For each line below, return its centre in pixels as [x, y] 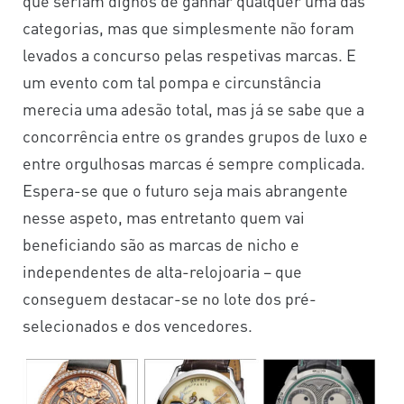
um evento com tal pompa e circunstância [172, 81]
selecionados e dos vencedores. [138, 325]
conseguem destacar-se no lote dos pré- [170, 298]
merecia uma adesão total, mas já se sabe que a [193, 108]
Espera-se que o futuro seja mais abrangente [185, 189]
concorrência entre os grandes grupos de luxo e [195, 135]
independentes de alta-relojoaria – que [162, 271]
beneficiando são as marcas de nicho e [161, 243]
